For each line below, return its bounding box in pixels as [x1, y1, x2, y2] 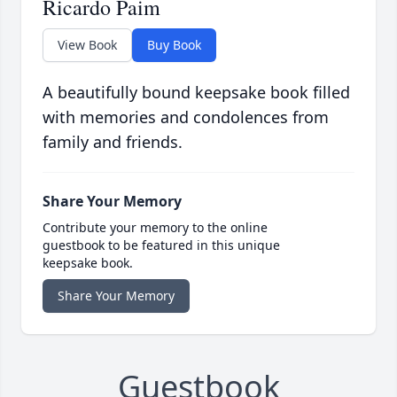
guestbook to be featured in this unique [43, 237, 280, 254]
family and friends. [43, 131, 183, 153]
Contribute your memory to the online [43, 219, 268, 237]
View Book [58, 36, 117, 54]
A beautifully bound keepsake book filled [43, 82, 350, 104]
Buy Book [147, 36, 201, 54]
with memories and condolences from [43, 106, 329, 128]
